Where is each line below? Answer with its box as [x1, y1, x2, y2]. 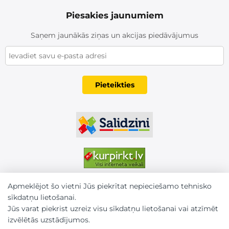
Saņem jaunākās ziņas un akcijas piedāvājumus [31, 30, 198, 40]
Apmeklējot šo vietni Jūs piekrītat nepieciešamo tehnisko [8, 181, 212, 191]
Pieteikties [95, 80, 134, 89]
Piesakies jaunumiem [65, 10, 164, 20]
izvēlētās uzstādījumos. [8, 215, 90, 224]
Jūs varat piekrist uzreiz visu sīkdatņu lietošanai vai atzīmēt [8, 204, 218, 213]
